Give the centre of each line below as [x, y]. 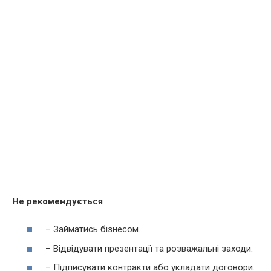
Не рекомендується [57, 201]
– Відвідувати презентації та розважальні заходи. [149, 248]
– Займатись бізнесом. [93, 230]
